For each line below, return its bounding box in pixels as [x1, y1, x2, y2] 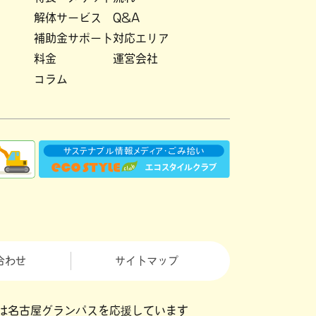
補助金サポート [34, 32, 114, 44]
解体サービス [34, 11, 102, 23]
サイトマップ [115, 255, 179, 267]
